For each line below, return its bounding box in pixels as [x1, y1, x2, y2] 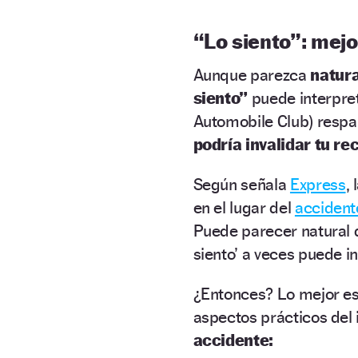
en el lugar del [193, 197, 295, 217]
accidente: [193, 329, 274, 350]
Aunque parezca [193, 64, 311, 85]
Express [289, 173, 346, 194]
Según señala [193, 173, 290, 194]
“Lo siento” [193, 28, 301, 54]
